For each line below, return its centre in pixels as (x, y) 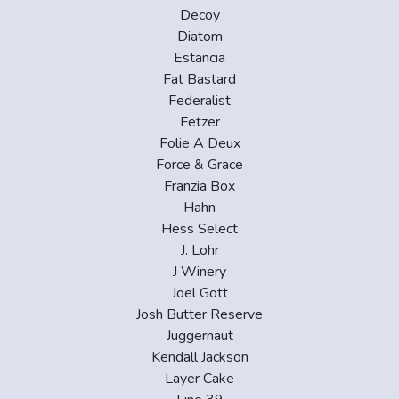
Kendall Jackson (199, 357)
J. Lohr (199, 250)
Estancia (199, 57)
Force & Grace (199, 164)
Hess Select (199, 228)
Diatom (199, 36)
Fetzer (199, 122)
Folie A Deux (199, 143)
